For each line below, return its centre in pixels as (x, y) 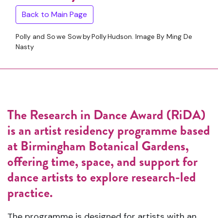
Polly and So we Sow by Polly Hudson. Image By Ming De (104, 36)
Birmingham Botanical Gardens (103, 146)
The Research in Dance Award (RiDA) (106, 115)
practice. (30, 193)
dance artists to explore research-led (102, 177)
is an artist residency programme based (109, 130)
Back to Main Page (54, 14)
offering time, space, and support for (102, 162)
